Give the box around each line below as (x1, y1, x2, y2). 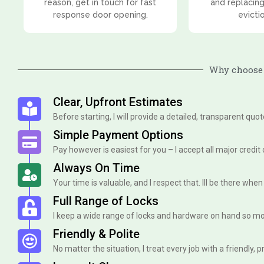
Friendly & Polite (53, 226, 140, 241)
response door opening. (52, 9, 148, 19)
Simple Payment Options (53, 127, 183, 142)
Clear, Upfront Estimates (53, 94, 183, 109)
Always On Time (53, 160, 140, 175)
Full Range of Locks (53, 193, 159, 208)
